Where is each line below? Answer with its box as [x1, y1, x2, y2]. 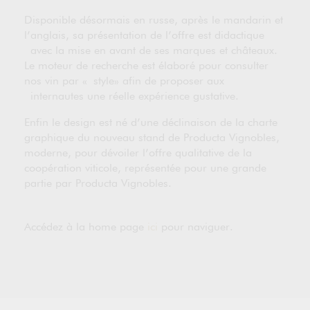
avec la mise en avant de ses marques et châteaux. [24, 46, 277, 57]
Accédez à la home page [24, 222, 147, 233]
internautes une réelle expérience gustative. [24, 91, 239, 102]
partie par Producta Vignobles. [24, 179, 172, 190]
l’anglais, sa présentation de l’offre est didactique [24, 30, 264, 42]
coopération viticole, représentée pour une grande [24, 163, 266, 174]
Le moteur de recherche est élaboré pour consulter [24, 61, 268, 72]
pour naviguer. [158, 222, 233, 233]
